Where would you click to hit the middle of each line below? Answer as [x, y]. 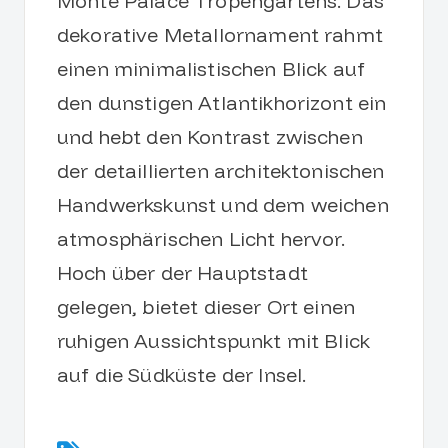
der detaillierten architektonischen [221, 171]
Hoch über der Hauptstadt [182, 273]
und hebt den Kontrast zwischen [210, 137]
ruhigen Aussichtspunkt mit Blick [214, 341]
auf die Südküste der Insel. [182, 375]
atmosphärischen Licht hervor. [201, 239]
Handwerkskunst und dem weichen [223, 205]
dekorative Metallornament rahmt [220, 35]
